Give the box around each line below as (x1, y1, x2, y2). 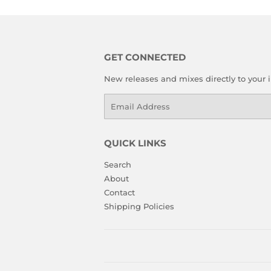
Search (104, 159, 131, 169)
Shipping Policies (104, 201, 174, 212)
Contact (104, 188, 135, 198)
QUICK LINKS (104, 137, 166, 149)
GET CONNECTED (104, 51, 186, 63)
